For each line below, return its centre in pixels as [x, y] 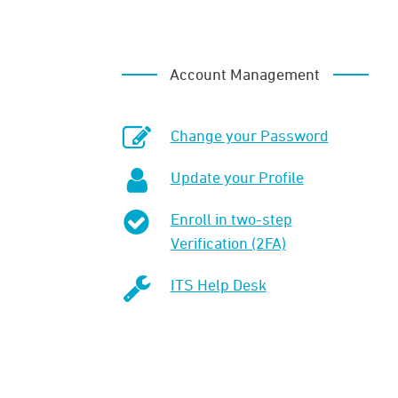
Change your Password [249, 135]
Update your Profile [237, 176]
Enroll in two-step [231, 218]
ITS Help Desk [218, 284]
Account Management [245, 73]
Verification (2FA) [228, 242]
